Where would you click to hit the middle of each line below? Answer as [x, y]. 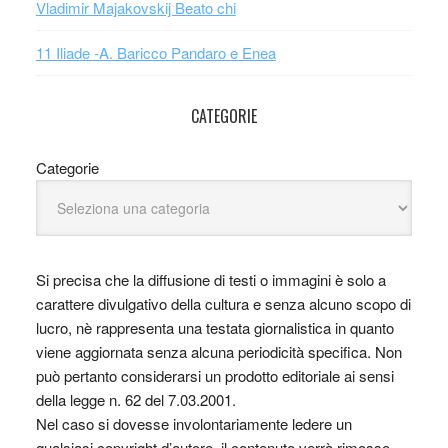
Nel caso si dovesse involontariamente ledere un [193, 423]
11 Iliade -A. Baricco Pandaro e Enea [155, 52]
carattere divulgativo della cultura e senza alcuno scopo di [223, 303]
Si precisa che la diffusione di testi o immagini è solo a [210, 279]
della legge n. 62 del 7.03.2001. [135, 399]
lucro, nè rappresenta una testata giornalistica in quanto [214, 327]
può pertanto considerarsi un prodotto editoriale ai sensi [214, 375]
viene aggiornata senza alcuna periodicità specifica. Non [218, 351]
